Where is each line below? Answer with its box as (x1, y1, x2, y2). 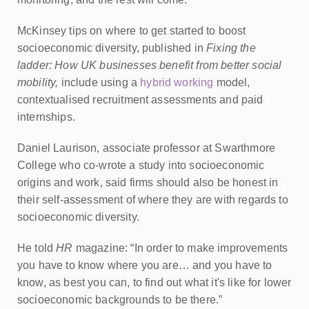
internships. (17, 111, 75, 123)
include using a (61, 77, 138, 88)
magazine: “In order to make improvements (75, 242, 288, 254)
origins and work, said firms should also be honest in (17, 177, 279, 188)
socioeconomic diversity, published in (17, 42, 203, 54)
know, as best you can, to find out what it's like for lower (17, 277, 292, 288)
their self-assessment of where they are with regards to (17, 194, 288, 206)
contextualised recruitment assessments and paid (17, 94, 263, 106)
